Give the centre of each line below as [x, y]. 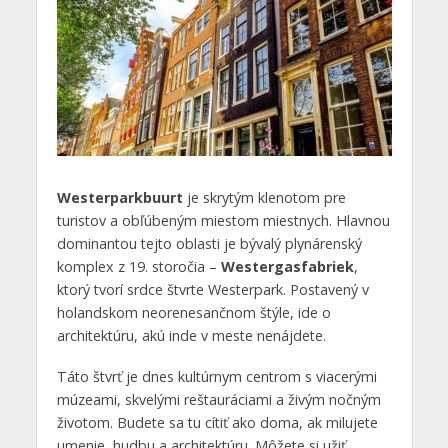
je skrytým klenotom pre [264, 198]
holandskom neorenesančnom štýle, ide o [193, 313]
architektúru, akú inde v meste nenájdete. [191, 336]
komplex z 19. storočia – [138, 267]
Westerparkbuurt [119, 198]
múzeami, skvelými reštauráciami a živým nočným [218, 400]
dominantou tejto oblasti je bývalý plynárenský [209, 244]
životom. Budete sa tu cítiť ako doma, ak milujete [217, 423]
